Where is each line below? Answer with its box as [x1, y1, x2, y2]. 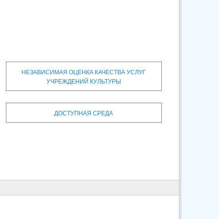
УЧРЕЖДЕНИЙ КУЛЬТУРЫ [46, 76, 121, 85]
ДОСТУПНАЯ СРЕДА [54, 108, 113, 117]
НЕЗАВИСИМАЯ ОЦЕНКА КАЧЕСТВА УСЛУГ [21, 67, 146, 76]
